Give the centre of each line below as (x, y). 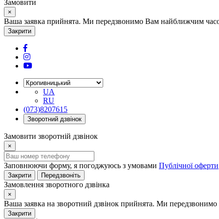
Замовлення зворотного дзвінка (57, 185)
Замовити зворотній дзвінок (51, 136)
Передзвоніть (61, 175)
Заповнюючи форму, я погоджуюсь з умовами (81, 165)
